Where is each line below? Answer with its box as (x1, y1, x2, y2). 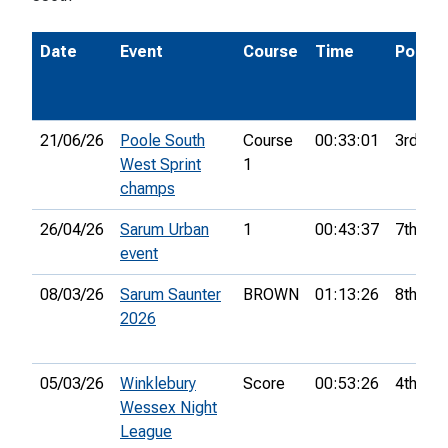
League (120, 422, 172, 442)
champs (120, 179, 175, 199)
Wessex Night (120, 398, 217, 418)
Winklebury (120, 374, 196, 394)
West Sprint (120, 155, 201, 175)
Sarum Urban (120, 220, 209, 240)
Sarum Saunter (120, 285, 221, 305)
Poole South (120, 131, 205, 151)
